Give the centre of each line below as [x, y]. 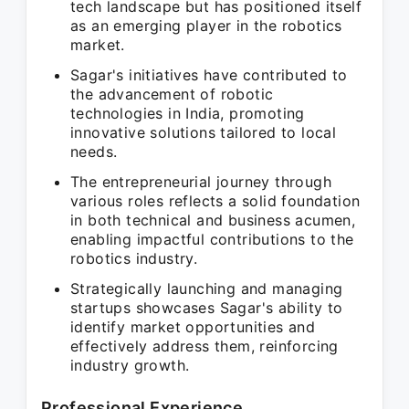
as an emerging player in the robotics [206, 26]
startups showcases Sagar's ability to [207, 308]
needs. [94, 152]
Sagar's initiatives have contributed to [209, 75]
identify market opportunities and [193, 327]
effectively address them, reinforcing [204, 346]
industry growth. [130, 365]
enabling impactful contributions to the [212, 239]
